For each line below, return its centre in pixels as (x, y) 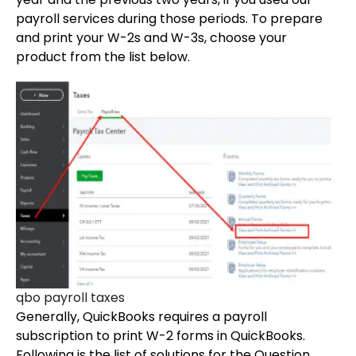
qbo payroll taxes (70, 298)
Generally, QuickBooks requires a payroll (141, 317)
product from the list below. (103, 57)
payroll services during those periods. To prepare (169, 19)
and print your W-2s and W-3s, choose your (151, 38)
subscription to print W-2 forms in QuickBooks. (161, 336)
